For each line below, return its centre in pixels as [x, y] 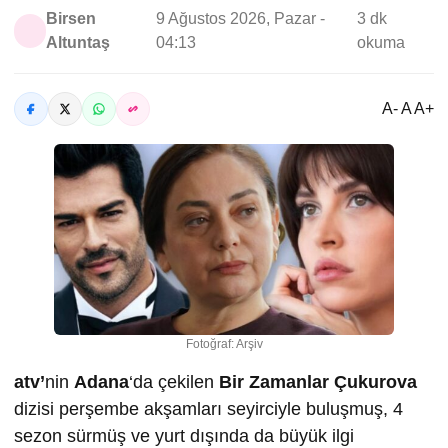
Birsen [71, 18]
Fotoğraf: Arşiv [224, 344]
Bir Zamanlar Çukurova [318, 382]
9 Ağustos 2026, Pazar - [241, 18]
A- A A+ [408, 108]
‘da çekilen [174, 382]
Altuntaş [78, 42]
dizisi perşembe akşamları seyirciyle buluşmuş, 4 [208, 409]
